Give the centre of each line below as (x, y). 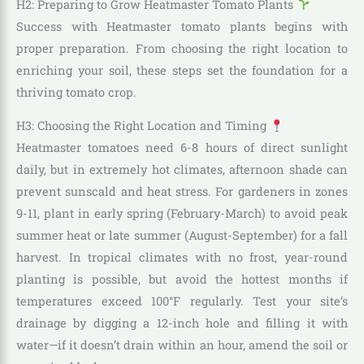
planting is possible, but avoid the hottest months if (182, 279)
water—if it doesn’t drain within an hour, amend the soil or (182, 345)
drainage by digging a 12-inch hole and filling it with (182, 323)
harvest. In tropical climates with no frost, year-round (182, 258)
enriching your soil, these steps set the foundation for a (182, 70)
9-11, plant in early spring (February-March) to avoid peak (182, 214)
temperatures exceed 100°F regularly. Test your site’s (182, 301)
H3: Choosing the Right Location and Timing (143, 126)
